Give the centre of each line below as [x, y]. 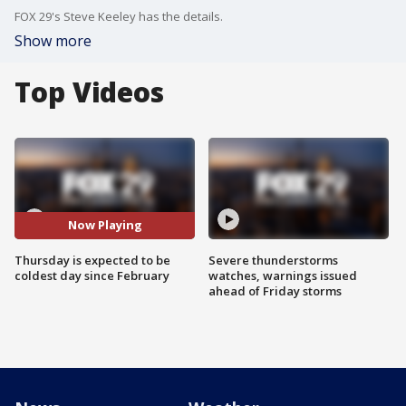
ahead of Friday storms [275, 290]
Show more [53, 41]
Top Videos [89, 92]
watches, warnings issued [283, 275]
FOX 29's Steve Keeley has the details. [119, 16]
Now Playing [105, 225]
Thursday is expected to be [92, 260]
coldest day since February [92, 275]
